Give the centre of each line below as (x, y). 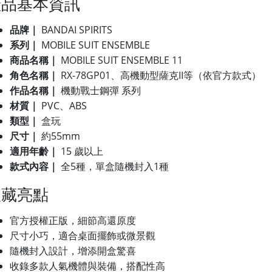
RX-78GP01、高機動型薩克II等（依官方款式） (160, 75)
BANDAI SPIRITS (76, 29)
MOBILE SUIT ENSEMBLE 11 (121, 60)
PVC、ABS (63, 105)
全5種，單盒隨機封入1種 (114, 166)
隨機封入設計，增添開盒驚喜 (73, 250)
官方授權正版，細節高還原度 (73, 220)
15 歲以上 (81, 151)
